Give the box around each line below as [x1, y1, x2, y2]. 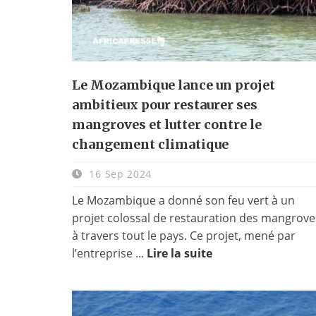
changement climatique [72, 135, 229, 152]
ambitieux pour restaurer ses [72, 96, 257, 113]
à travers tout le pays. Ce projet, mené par [72, 227, 296, 243]
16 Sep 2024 [85, 166, 152, 181]
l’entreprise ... [72, 245, 147, 261]
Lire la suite [147, 245, 212, 261]
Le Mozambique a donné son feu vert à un [72, 192, 295, 208]
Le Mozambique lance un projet [72, 76, 275, 93]
